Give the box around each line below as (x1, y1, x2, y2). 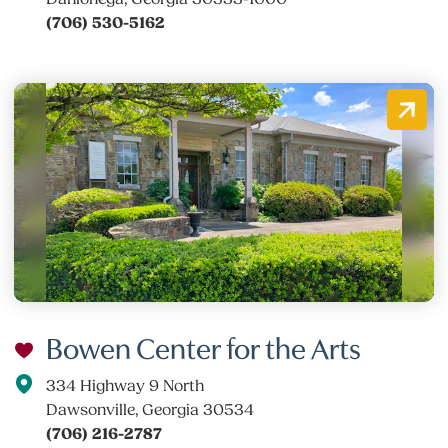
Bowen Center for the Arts (46, 325, 362, 366)
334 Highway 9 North (46, 376, 205, 395)
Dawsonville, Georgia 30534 (46, 400, 255, 419)
